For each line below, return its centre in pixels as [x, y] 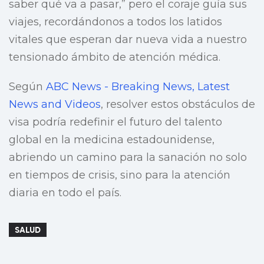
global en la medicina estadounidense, [112, 140]
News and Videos [55, 105]
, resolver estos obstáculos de [178, 105]
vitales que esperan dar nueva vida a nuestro [128, 40]
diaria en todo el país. [65, 193]
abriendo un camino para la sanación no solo [128, 158]
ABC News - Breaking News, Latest [138, 87]
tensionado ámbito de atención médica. [115, 57]
